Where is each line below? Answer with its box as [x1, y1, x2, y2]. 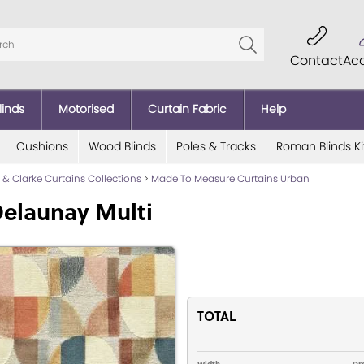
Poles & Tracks [175, 137, 256, 154]
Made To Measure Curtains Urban [151, 171, 310, 185]
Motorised [58, 100, 114, 117]
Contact [290, 50, 344, 70]
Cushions [15, 137, 68, 154]
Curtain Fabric [148, 100, 227, 117]
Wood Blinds [88, 137, 156, 154]
